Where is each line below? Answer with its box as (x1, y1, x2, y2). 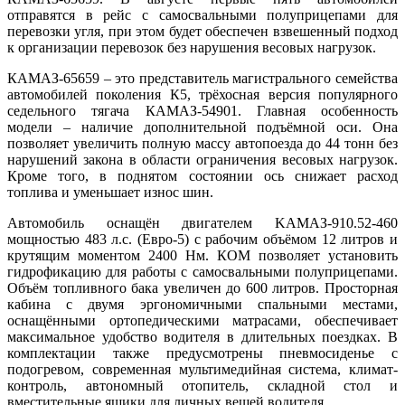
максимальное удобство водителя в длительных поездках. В (7, 328, 398, 344)
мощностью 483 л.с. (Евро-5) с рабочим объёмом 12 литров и (7, 231, 398, 247)
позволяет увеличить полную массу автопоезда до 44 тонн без (7, 135, 398, 151)
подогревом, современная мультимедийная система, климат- (7, 361, 398, 377)
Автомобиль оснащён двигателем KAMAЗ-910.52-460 (7, 214, 398, 231)
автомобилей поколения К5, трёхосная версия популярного (7, 86, 398, 102)
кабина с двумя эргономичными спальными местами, (7, 296, 398, 312)
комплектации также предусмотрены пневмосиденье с (7, 344, 398, 361)
